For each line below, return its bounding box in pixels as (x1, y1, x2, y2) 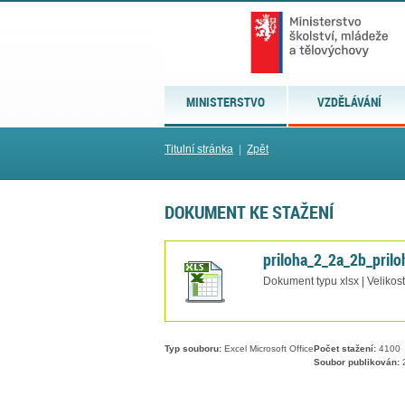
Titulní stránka (165, 143, 233, 155)
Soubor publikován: (314, 357, 400, 368)
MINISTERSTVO (186, 93, 266, 110)
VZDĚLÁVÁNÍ (317, 93, 382, 110)
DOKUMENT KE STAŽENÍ (165, 199, 334, 225)
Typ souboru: (165, 344, 221, 354)
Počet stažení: (314, 344, 376, 354)
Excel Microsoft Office (221, 344, 314, 354)
